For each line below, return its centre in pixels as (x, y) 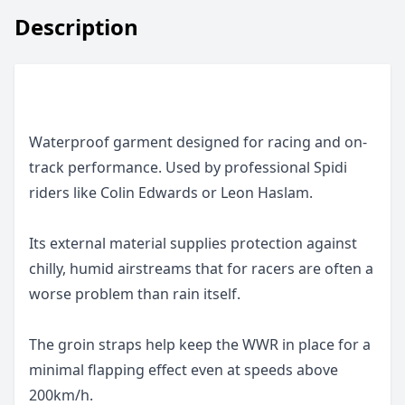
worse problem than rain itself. (135, 294)
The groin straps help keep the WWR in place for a (200, 344)
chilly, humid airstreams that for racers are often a (201, 268)
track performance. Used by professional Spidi (188, 167)
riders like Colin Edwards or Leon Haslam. (171, 193)
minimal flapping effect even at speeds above (184, 370)
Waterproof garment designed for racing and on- (198, 142)
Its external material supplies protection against (193, 243)
